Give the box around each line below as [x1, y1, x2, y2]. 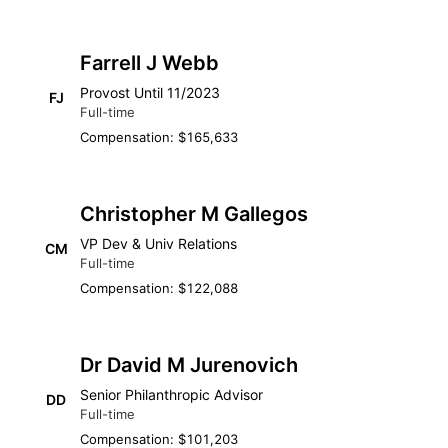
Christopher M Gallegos [80, 202, 308, 226]
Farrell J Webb [80, 51, 219, 75]
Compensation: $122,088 [80, 280, 238, 296]
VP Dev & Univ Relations [80, 235, 237, 252]
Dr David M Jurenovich [80, 353, 298, 377]
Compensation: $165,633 [80, 129, 238, 145]
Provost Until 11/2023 [80, 84, 220, 101]
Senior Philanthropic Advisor [80, 386, 263, 403]
